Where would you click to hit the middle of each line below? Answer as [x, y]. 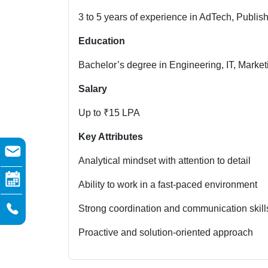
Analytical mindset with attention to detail [165, 160]
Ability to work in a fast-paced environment [168, 184]
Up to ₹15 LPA [109, 112]
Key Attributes [111, 136]
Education [102, 41]
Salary [93, 89]
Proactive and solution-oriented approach [166, 232]
